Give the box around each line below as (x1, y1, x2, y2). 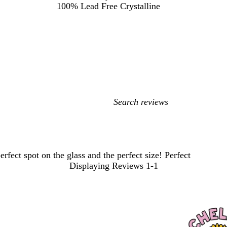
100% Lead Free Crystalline (57, 1, 160, 12)
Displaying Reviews (69, 161, 143, 171)
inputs (113, 118, 136, 129)
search (113, 107, 137, 118)
